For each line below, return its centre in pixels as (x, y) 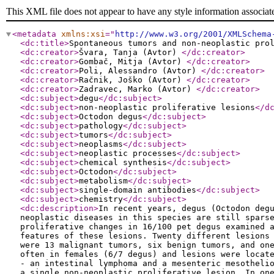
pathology (101, 126)
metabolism (103, 181)
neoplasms (101, 144)
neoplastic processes (128, 153)
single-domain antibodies (138, 190)
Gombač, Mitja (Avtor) (133, 61)
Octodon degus (111, 117)
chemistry (101, 199)
